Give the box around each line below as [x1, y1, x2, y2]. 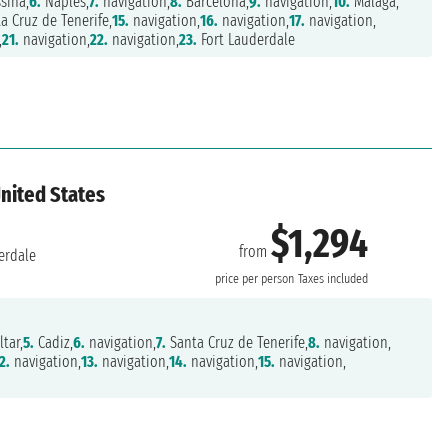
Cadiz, [34, 333, 74, 353]
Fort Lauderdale [197, 30, 296, 50]
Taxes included [298, 270, 369, 287]
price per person [215, 270, 295, 287]
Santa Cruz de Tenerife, [166, 333, 309, 353]
